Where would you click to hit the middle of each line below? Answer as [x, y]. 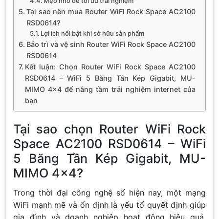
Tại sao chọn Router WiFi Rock [109, 129]
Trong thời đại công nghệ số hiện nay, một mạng [109, 192]
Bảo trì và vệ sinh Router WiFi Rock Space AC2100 [111, 44]
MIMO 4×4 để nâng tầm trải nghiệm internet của [110, 89]
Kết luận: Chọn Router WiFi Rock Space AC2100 [110, 66]
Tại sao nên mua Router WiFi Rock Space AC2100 [111, 11]
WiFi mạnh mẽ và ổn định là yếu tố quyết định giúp [109, 205]
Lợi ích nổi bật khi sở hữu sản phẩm [93, 33]
